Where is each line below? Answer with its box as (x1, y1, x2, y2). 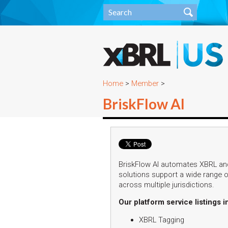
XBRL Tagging (139, 215, 184, 224)
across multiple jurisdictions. (119, 180, 214, 189)
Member (131, 79, 159, 88)
